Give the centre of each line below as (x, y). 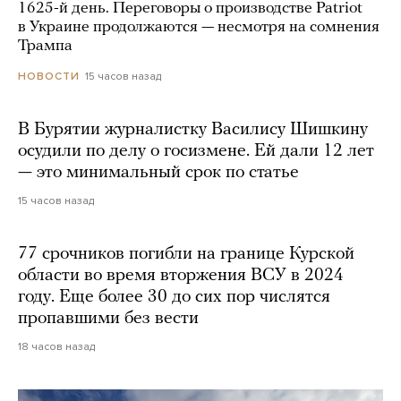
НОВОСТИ (49, 76)
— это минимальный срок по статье (158, 172)
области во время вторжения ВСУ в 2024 (181, 275)
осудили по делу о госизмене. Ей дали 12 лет (196, 151)
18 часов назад (56, 346)
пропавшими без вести (108, 318)
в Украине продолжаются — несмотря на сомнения (199, 27)
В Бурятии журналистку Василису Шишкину (193, 129)
